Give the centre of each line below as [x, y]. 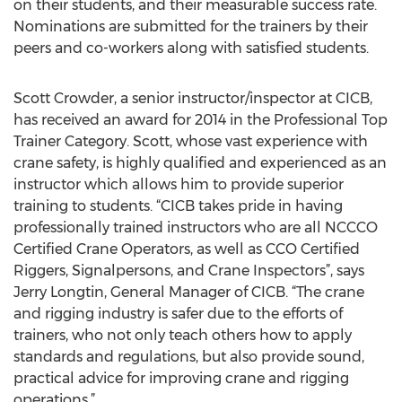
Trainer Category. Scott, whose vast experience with [191, 141]
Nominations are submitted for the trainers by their [191, 26]
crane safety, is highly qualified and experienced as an [200, 163]
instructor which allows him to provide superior [179, 184]
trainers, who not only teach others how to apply [183, 335]
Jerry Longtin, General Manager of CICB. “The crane [189, 292]
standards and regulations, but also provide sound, [189, 357]
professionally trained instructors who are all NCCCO [196, 227]
